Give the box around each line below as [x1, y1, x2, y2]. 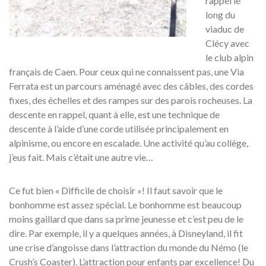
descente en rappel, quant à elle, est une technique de [9, 108, 220, 120]
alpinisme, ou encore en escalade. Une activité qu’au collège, [9, 137, 248, 148]
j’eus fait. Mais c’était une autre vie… [9, 151, 153, 163]
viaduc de [205, 23, 244, 34]
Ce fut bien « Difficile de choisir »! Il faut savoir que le [9, 184, 223, 196]
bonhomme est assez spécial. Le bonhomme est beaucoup [9, 198, 242, 210]
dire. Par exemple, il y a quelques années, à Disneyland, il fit [9, 227, 243, 239]
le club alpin [205, 51, 254, 63]
